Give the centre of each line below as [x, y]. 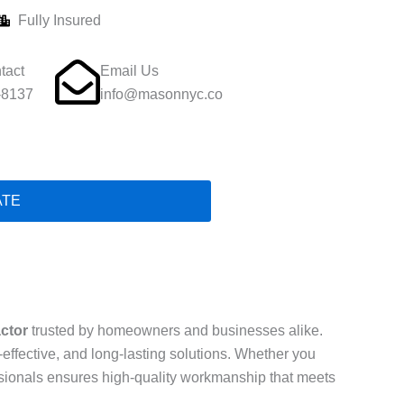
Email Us [129, 71]
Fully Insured [60, 20]
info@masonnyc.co [161, 94]
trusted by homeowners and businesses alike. [175, 331]
